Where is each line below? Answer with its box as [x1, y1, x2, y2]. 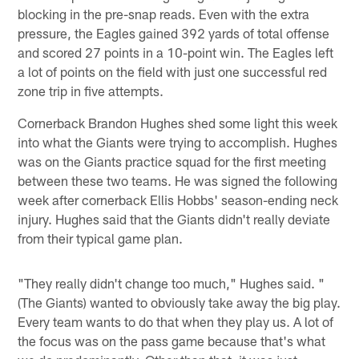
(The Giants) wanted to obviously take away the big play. [18, 293, 341, 310]
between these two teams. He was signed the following [18, 171, 338, 188]
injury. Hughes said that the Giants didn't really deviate [18, 210, 331, 227]
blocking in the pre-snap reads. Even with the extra [18, 5, 310, 22]
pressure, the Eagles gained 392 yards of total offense [18, 24, 330, 41]
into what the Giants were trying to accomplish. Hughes [18, 133, 338, 150]
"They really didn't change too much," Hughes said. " [18, 274, 325, 291]
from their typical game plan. [18, 229, 184, 246]
